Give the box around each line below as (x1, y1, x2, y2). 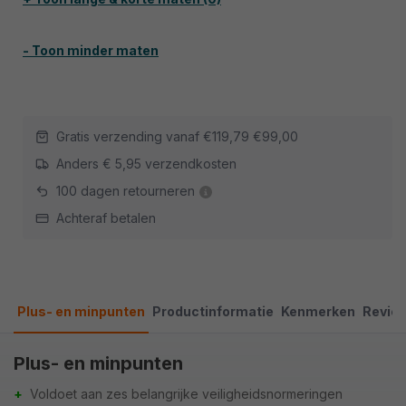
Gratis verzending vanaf (56, 129, 203, 144)
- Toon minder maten (23, 43, 159, 58)
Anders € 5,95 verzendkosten (56, 156, 237, 171)
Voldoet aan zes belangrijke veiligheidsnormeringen (30, 386, 343, 401)
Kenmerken (281, 304, 355, 319)
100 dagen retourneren (56, 183, 195, 198)
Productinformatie (152, 304, 274, 319)
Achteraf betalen (56, 210, 156, 226)
